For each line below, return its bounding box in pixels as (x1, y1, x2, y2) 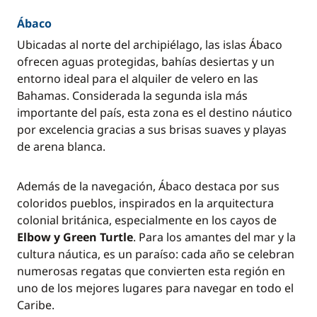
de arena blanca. (17, 139, 105, 154)
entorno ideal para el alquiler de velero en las (17, 71, 258, 86)
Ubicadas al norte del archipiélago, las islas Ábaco (17, 37, 282, 52)
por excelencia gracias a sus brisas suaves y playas (17, 122, 287, 137)
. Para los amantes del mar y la (133, 229, 296, 245)
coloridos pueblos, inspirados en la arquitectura (17, 195, 274, 211)
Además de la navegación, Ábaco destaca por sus (17, 178, 279, 194)
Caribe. (17, 297, 54, 313)
